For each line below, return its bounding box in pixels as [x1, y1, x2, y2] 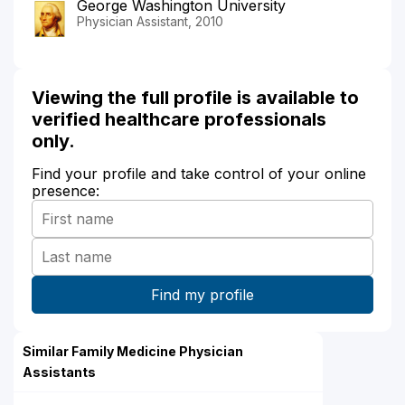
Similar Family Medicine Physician [23, 343, 243, 359]
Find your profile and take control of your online [32, 164, 366, 183]
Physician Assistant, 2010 [77, 13, 223, 29]
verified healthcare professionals [32, 108, 326, 130]
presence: [32, 181, 99, 200]
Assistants [23, 363, 96, 380]
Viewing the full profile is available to [32, 86, 359, 108]
